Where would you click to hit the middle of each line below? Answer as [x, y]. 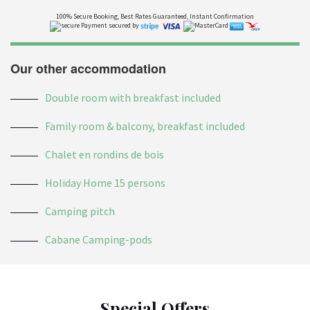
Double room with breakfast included [133, 98]
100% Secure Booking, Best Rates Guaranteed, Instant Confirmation [155, 16]
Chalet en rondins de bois [104, 154]
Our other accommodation [88, 69]
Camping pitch [80, 211]
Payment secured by [110, 26]
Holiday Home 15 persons [105, 183]
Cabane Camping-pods [99, 239]
